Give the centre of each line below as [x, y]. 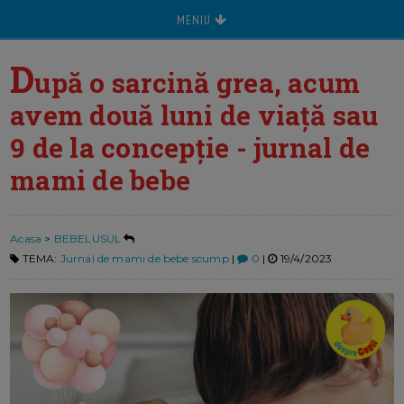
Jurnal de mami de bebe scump [144, 259]
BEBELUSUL [87, 239]
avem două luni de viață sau [194, 115]
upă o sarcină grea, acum [197, 83]
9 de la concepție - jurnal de [190, 147]
